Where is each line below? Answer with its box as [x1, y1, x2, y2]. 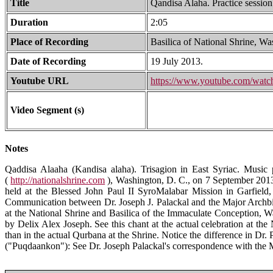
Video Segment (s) [10, 104, 84, 115]
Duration [10, 16, 48, 27]
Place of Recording [10, 36, 88, 47]
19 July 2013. [151, 55, 203, 66]
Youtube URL [10, 75, 69, 86]
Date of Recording [10, 55, 86, 66]
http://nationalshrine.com [10, 174, 105, 185]
